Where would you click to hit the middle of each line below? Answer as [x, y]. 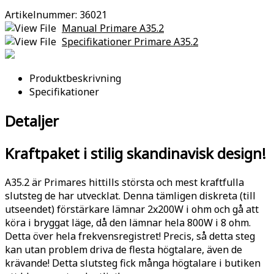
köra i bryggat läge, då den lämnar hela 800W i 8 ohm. [128, 223]
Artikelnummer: [42, 15]
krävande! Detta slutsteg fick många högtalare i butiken [133, 263]
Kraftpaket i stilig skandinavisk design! [135, 154]
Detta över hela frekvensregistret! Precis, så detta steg [130, 236]
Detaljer [32, 121]
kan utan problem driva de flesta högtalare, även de [124, 250]
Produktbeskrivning [75, 79]
